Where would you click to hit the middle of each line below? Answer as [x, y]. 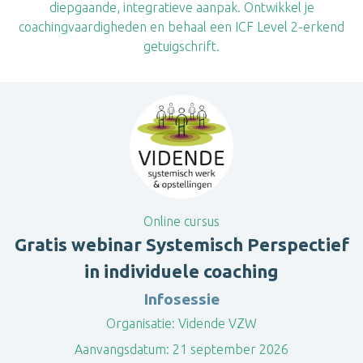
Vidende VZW [216, 323]
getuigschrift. [181, 46]
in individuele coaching [181, 271]
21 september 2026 [229, 349]
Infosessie [181, 299]
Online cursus [181, 221]
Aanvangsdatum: [122, 349]
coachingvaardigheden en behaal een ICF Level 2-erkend [181, 27]
